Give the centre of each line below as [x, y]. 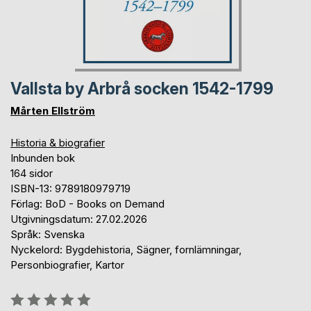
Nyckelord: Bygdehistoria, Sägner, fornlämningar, [126, 249]
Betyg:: [27, 296]
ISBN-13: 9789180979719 [70, 188]
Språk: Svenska [48, 234]
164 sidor [32, 173]
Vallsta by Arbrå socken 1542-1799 [142, 89]
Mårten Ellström [53, 110]
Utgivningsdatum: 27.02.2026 [79, 219]
